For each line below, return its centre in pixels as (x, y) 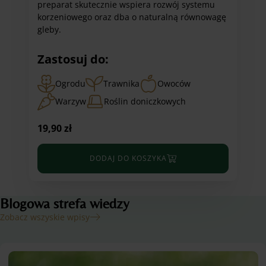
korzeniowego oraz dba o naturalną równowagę (132, 17)
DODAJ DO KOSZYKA (128, 158)
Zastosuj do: (73, 59)
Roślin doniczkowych (145, 102)
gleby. (49, 30)
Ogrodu (70, 84)
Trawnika (121, 84)
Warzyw (70, 102)
